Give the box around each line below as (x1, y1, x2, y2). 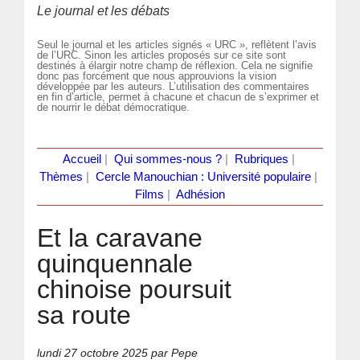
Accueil (62, 152, 101, 166)
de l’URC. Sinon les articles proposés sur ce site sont (37, 48, 287, 61)
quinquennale (37, 248, 194, 278)
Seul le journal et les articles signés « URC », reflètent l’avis (37, 38, 317, 51)
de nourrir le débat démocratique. (37, 100, 190, 113)
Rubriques (234, 152, 288, 166)
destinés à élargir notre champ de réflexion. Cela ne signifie (37, 59, 313, 72)
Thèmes (39, 170, 83, 183)
